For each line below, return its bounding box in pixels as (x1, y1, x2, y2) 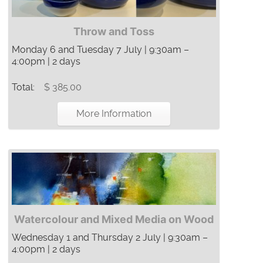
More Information (76, 108, 151, 120)
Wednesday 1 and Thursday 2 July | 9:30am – (12, 231, 208, 243)
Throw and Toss (73, 25, 154, 38)
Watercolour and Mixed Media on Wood (14, 213, 214, 225)
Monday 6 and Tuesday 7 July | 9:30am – (12, 44, 189, 56)
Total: (12, 82, 37, 93)
